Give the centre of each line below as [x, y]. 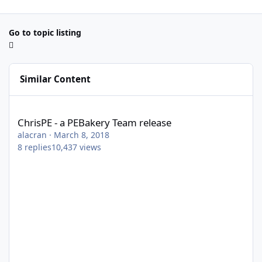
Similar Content [56, 80]
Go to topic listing [45, 32]
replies [38, 147]
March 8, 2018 [82, 135]
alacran [32, 135]
